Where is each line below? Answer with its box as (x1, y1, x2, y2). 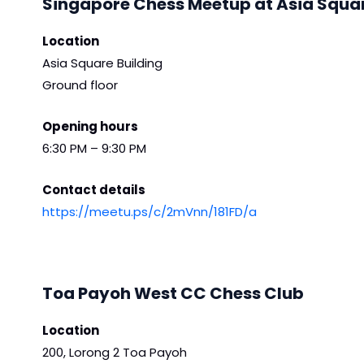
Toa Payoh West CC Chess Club (42, 281, 304, 305)
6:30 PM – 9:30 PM (42, 139, 146, 157)
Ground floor (42, 76, 118, 93)
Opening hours (42, 117, 138, 135)
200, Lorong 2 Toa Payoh (42, 343, 187, 361)
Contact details (42, 180, 145, 198)
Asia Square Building (42, 54, 162, 71)
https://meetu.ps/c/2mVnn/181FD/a (42, 202, 257, 220)
